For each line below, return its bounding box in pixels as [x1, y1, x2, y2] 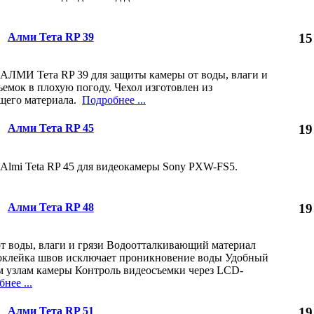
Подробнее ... [82, 94, 146, 107]
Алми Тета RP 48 [7, 200, 94, 213]
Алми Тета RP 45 [7, 122, 94, 135]
